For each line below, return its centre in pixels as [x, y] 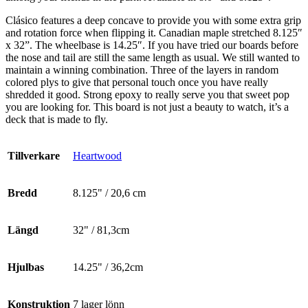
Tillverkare [34, 156]
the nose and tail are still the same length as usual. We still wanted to [153, 58]
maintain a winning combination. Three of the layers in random [142, 70]
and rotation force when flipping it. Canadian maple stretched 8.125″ [154, 33]
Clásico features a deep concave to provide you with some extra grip [153, 21]
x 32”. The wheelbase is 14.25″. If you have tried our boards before [152, 45]
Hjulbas [26, 267]
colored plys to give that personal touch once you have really [137, 82]
